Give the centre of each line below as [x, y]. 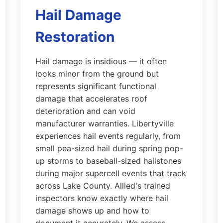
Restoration [75, 37]
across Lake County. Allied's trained [103, 186]
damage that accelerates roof [91, 99]
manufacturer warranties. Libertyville [104, 123]
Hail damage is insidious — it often [101, 61]
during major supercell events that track [111, 173]
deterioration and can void [85, 111]
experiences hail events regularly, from [108, 136]
